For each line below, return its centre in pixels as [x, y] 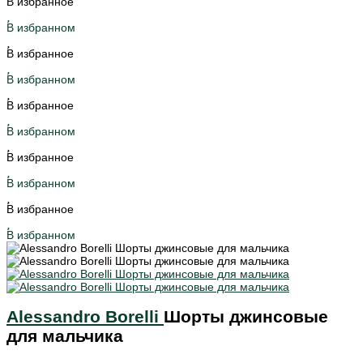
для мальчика [65, 336]
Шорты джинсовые [246, 317]
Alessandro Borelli [85, 317]
